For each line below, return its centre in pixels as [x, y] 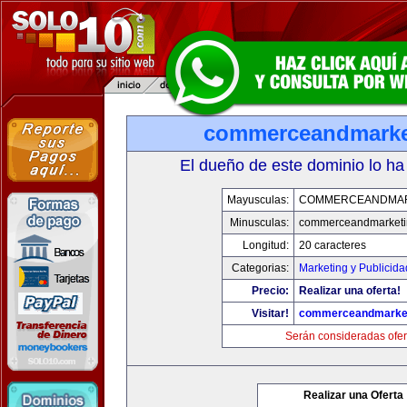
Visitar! [270, 313]
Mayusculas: [258, 200]
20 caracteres [332, 245]
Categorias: [260, 268]
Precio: [270, 291]
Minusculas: [259, 223]
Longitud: [265, 245]
